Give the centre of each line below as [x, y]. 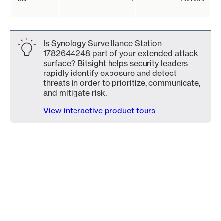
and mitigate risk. [75, 93]
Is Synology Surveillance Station [103, 43]
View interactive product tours [99, 110]
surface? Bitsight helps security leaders [116, 63]
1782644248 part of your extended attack [121, 53]
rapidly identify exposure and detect [110, 73]
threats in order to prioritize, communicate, [122, 83]
